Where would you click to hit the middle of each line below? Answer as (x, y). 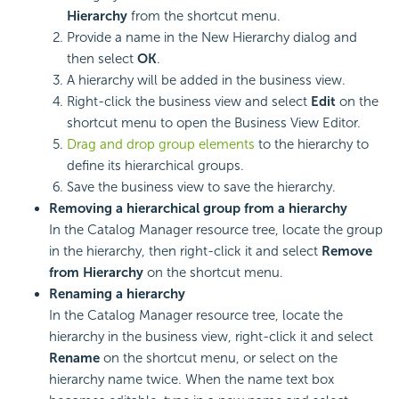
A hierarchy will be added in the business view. (206, 80)
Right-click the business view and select (189, 101)
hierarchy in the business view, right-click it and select (211, 336)
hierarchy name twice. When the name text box (191, 379)
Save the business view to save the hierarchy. (201, 187)
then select (102, 58)
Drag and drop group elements (163, 144)
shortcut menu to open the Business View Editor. (214, 122)
